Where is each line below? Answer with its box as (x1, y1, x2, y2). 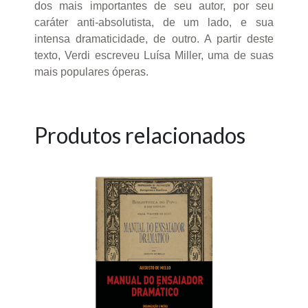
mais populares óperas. (34, 65, 148, 78)
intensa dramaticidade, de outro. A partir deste (34, 32, 274, 45)
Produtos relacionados (34, 121, 245, 148)
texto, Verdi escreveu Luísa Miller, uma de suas (34, 49, 274, 61)
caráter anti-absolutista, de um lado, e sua (34, 16, 274, 28)
